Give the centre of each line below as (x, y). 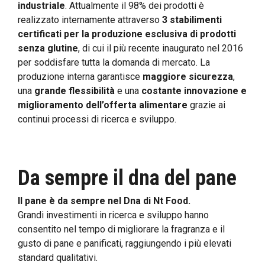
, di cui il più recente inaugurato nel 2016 (161, 48)
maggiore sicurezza (188, 76)
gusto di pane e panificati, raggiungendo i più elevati (125, 243)
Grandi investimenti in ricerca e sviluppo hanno (113, 215)
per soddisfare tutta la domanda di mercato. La (114, 62)
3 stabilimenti (192, 20)
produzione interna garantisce (80, 76)
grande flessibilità (75, 91)
